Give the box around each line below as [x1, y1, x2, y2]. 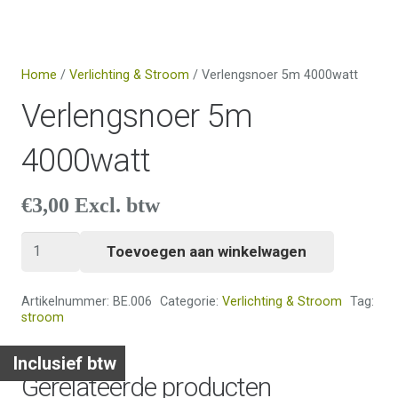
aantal [49, 308, 86, 326]
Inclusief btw [13, 353, 116, 374]
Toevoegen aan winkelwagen [107, 243, 307, 261]
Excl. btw [75, 193, 160, 217]
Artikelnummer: [21, 293, 113, 309]
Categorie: [159, 293, 222, 309]
